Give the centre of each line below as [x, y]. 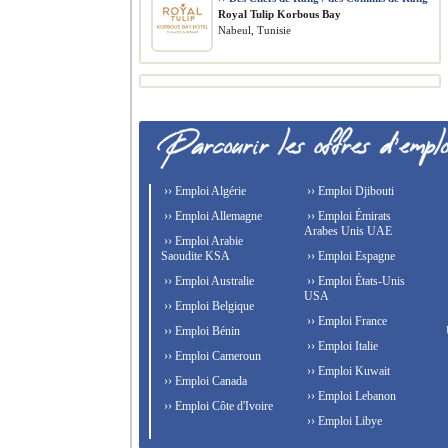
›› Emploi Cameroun [211, 356]
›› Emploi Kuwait [346, 371]
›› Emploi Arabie [202, 241]
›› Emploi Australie [207, 281]
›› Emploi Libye [342, 421]
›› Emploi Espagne [349, 256]
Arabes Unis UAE [347, 231]
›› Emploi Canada [204, 381]
